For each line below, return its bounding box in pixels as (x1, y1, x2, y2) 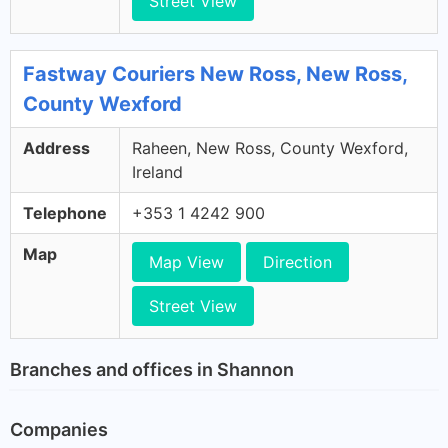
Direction (263, 252, 332, 272)
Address (23, 138, 90, 158)
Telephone (23, 203, 107, 223)
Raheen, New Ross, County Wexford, (132, 138, 408, 158)
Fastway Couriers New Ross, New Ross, (23, 62, 407, 86)
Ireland (132, 162, 183, 182)
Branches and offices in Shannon (10, 358, 294, 380)
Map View (149, 252, 224, 272)
